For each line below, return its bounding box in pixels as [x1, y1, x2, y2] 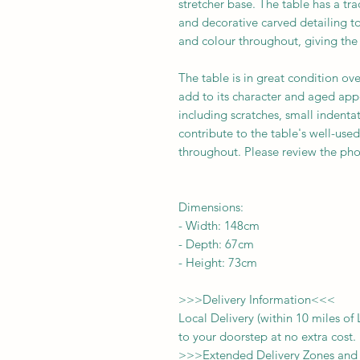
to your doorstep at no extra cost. [178, 328, 356, 344]
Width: [182, 217, 224, 233]
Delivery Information [202, 291, 311, 307]
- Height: [178, 254, 228, 270]
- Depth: [178, 235, 222, 252]
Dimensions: [178, 198, 243, 215]
